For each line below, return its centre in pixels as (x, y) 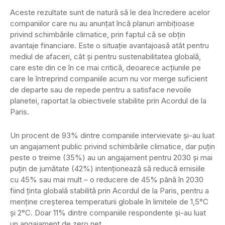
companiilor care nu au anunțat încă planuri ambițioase (102, 24)
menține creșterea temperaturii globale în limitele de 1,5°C (109, 202)
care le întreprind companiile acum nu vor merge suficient (109, 79)
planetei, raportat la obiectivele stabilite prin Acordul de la (108, 101)
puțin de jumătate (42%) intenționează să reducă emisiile (107, 169)
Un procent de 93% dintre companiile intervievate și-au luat (112, 136)
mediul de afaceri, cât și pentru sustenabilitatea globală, (105, 57)
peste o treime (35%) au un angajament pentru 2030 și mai (111, 158)
